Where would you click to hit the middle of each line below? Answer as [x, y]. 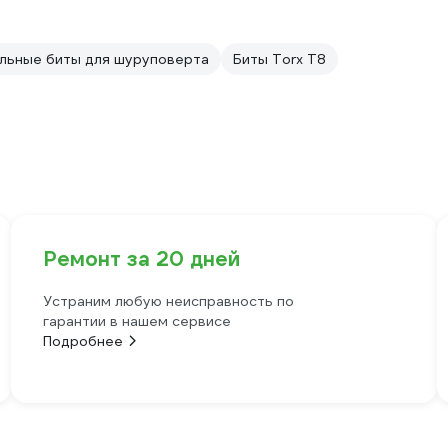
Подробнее [82, 341]
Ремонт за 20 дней [141, 259]
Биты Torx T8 [279, 59]
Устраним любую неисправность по [168, 301]
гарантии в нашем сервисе [136, 321]
